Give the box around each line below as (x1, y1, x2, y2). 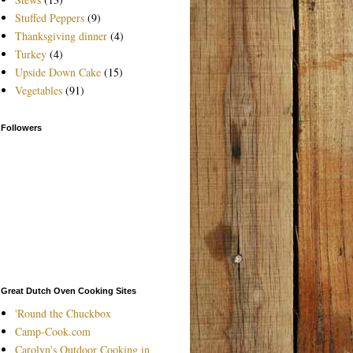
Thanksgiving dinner (14, 28, 107, 43)
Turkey (14, 46, 46, 61)
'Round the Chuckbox (14, 305, 111, 321)
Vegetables (14, 82, 62, 98)
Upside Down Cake (14, 64, 101, 80)
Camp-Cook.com (14, 323, 91, 339)
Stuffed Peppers (14, 9, 84, 25)
